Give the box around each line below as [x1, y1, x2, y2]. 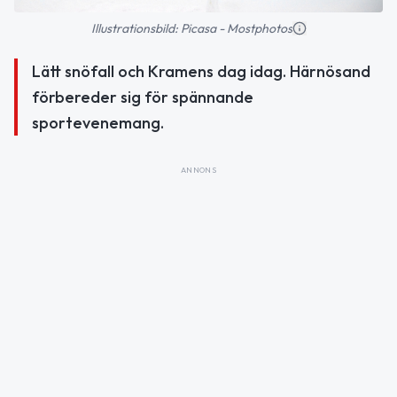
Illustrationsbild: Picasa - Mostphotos [90, 20, 292, 37]
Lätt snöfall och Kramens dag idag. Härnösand [32, 61, 370, 82]
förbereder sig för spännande [32, 87, 253, 108]
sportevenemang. [32, 113, 164, 134]
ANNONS [180, 165, 217, 175]
